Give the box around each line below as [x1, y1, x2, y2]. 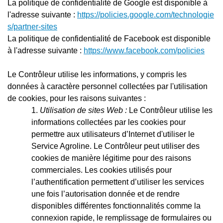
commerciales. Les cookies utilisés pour [31, 165, 172, 174]
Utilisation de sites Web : [40, 106, 127, 114]
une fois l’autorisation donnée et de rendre [31, 189, 180, 198]
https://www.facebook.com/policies [84, 46, 205, 55]
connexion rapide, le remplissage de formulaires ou [31, 213, 212, 222]
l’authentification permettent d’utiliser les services [31, 177, 204, 186]
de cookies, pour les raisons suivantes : [7, 94, 146, 103]
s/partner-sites [7, 22, 57, 31]
